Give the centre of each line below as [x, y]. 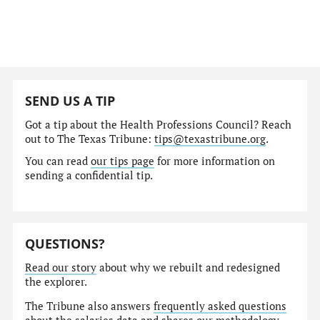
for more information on [215, 161]
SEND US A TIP [70, 101]
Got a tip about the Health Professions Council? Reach [159, 124]
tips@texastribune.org [210, 139]
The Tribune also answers [90, 306]
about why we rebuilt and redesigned [189, 267]
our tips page [123, 161]
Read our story [61, 267]
